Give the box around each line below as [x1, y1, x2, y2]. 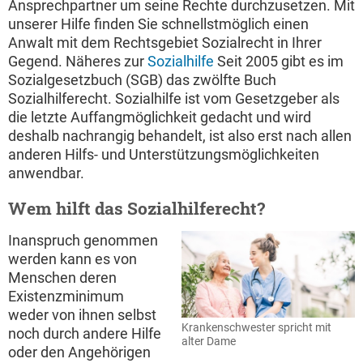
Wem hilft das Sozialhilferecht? [8, 197, 265, 220]
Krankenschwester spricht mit [181, 321, 331, 335]
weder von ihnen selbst [8, 306, 156, 324]
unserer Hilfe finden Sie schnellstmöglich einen [8, 15, 309, 33]
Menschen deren [8, 269, 117, 287]
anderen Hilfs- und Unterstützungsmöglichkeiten [8, 146, 319, 164]
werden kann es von [8, 250, 137, 268]
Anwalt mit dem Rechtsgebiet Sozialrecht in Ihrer [8, 34, 322, 52]
